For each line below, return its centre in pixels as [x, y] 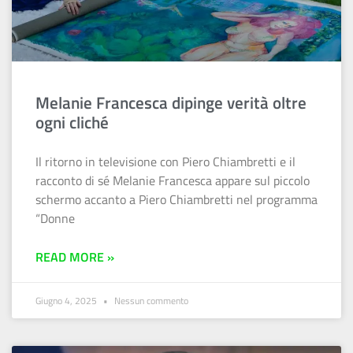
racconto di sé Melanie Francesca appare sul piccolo [173, 181]
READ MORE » [75, 257]
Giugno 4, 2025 [67, 301]
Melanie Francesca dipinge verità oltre [171, 103]
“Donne [55, 219]
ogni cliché [72, 123]
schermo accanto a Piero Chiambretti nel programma [176, 200]
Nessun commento [150, 301]
